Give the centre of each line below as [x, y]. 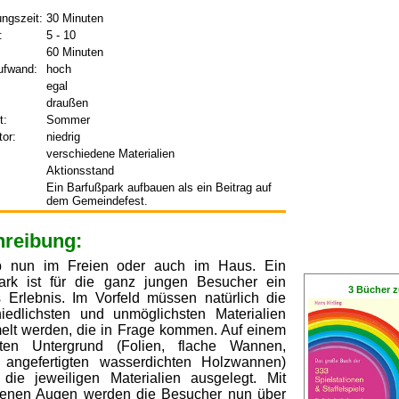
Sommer [68, 120]
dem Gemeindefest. [97, 201]
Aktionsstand [80, 171]
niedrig [63, 137]
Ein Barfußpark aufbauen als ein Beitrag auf [159, 187]
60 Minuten [75, 52]
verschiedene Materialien [110, 154]
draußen [67, 103]
